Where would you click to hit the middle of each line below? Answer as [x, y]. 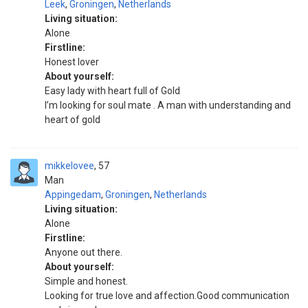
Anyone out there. [84, 252]
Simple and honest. [86, 281]
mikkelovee [69, 166]
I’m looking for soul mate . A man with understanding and [168, 105]
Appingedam [73, 195]
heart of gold [73, 120]
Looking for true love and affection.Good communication [167, 296]
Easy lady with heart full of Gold [112, 91]
